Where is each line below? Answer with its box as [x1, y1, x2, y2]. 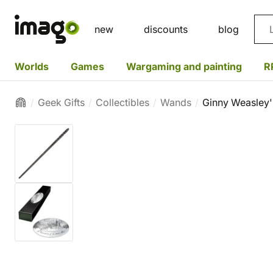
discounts [144, 23, 188, 35]
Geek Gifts [38, 96, 85, 108]
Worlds [15, 60, 49, 73]
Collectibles [96, 96, 149, 108]
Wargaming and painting [126, 60, 242, 73]
